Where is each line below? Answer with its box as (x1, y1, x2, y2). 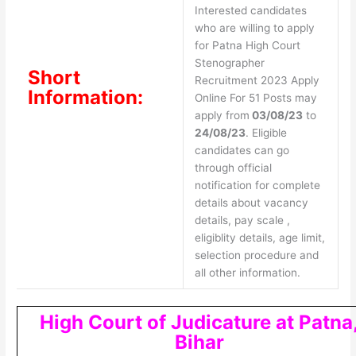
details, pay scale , (194, 214, 290, 227)
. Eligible (245, 126, 287, 140)
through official (194, 161, 272, 175)
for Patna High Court (194, 39, 300, 52)
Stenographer (194, 56, 265, 70)
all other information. (194, 266, 300, 280)
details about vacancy (194, 196, 308, 210)
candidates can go (194, 144, 289, 157)
